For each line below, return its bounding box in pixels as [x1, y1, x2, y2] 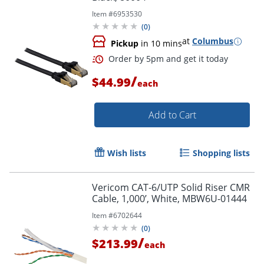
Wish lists [107, 147, 146, 159]
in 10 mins [138, 38, 182, 49]
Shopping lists [193, 147, 250, 159]
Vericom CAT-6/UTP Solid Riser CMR [92, 181, 250, 194]
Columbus [192, 35, 233, 47]
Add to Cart [148, 108, 196, 122]
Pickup [111, 38, 138, 49]
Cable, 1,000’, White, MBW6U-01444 [92, 192, 247, 206]
